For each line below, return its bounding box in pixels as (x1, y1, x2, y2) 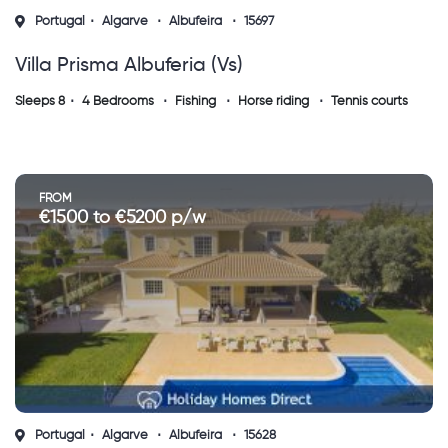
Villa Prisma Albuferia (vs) (15, 56, 243, 76)
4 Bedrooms (81, 95, 154, 108)
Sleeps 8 (15, 95, 65, 108)
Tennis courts (330, 95, 408, 108)
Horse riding (237, 95, 309, 108)
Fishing (175, 95, 217, 108)
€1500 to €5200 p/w (39, 209, 206, 227)
